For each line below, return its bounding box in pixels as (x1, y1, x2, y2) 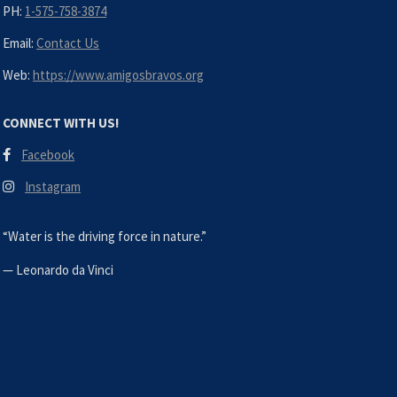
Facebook (21, 146, 75, 163)
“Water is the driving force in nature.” (3, 228, 207, 245)
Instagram (25, 178, 82, 195)
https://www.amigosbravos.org (33, 66, 205, 83)
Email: (3, 35, 37, 51)
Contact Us (36, 35, 100, 51)
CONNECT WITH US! (3, 114, 120, 131)
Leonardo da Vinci (16, 261, 114, 278)
